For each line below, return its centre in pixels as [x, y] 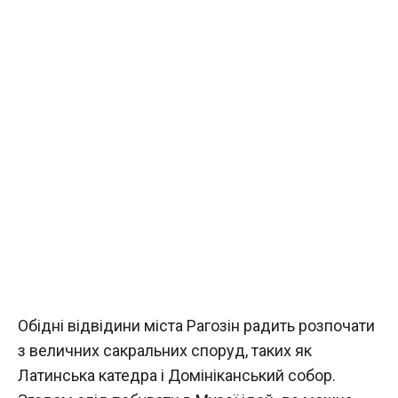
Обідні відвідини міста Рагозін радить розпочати [196, 326]
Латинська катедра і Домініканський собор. [177, 375]
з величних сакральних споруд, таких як [165, 350]
